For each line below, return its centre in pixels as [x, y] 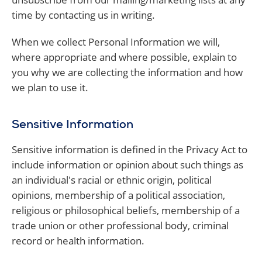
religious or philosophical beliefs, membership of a [126, 210]
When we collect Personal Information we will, [116, 42]
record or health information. [78, 241]
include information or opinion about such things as [127, 165]
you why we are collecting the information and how [127, 72]
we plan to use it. [50, 87]
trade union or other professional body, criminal [120, 225]
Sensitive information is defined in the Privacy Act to [130, 149]
